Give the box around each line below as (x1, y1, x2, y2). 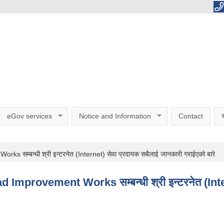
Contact (178, 112, 203, 120)
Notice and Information (79, 112, 151, 120)
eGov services (6, 112, 52, 120)
